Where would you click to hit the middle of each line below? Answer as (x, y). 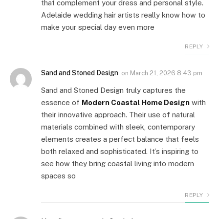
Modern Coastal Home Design (136, 102)
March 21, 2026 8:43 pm (166, 73)
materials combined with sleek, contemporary (118, 127)
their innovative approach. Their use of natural (118, 114)
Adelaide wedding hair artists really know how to (123, 15)
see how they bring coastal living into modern (118, 163)
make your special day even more (98, 27)
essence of (61, 102)
